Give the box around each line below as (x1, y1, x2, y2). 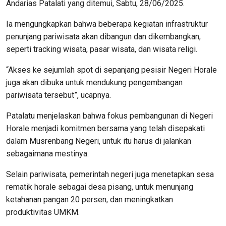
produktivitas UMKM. (6, 207, 80, 217)
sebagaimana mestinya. (6, 149, 89, 159)
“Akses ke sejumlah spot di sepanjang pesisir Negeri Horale (6, 65, 217, 75)
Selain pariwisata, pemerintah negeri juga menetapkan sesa (6, 169, 214, 180)
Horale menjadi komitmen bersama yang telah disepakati (6, 124, 205, 134)
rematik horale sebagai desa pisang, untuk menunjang (6, 182, 193, 192)
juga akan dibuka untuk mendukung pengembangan (6, 78, 183, 88)
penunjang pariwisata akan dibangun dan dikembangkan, (6, 32, 201, 42)
